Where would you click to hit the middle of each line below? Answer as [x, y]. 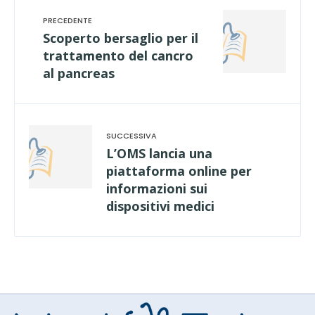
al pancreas [79, 73]
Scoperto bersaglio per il [121, 38]
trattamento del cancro [118, 55]
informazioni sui [157, 188]
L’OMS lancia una [159, 153]
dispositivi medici [160, 206]
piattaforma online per [179, 171]
